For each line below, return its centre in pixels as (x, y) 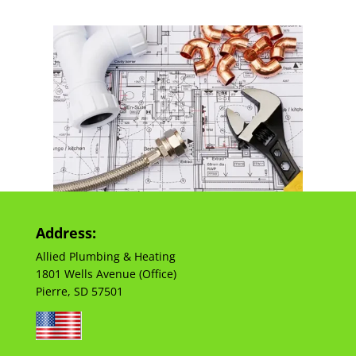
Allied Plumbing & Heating (105, 257)
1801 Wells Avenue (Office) (106, 274)
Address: (66, 233)
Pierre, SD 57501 (79, 292)
